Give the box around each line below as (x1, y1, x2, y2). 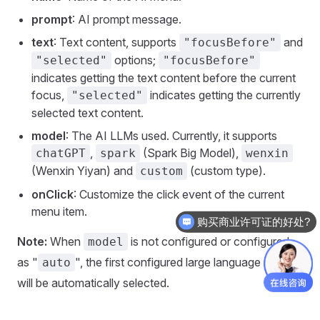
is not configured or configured (128, 234, 289, 249)
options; (111, 53, 159, 68)
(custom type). (187, 164, 266, 179)
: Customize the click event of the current (74, 187, 284, 202)
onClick (31, 187, 74, 202)
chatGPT (36, 146, 86, 161)
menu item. (31, 204, 87, 219)
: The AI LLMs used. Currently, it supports (66, 129, 277, 144)
